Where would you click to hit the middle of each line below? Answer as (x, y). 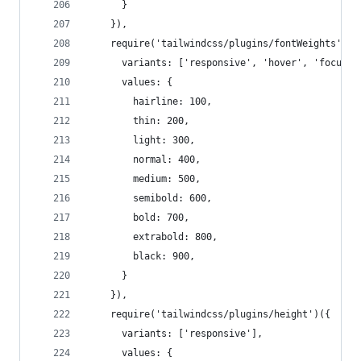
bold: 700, (139, 218)
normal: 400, (144, 160)
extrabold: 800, (153, 237)
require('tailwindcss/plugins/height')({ (209, 314)
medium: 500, (144, 179)
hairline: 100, (150, 102)
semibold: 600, (150, 198)
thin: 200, (139, 121)
